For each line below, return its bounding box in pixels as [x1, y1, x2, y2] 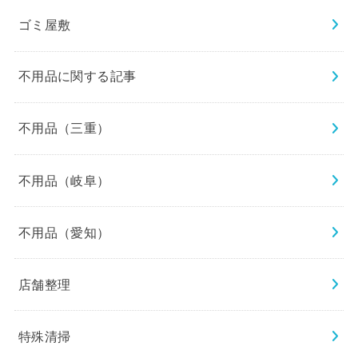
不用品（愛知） [18, 225, 110, 240]
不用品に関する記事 [18, 69, 137, 84]
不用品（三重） [18, 121, 110, 136]
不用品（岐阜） [18, 173, 110, 188]
